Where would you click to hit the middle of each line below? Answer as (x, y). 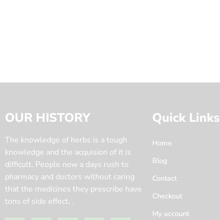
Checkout (167, 196)
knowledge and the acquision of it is (68, 152)
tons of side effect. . (40, 201)
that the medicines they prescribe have (73, 189)
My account (171, 213)
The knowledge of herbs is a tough (66, 140)
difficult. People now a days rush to (67, 164)
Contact (165, 178)
